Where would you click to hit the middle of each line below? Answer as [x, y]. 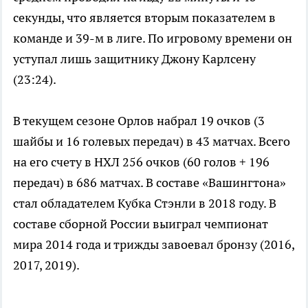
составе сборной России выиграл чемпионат [141, 224]
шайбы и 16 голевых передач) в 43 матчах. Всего [152, 142]
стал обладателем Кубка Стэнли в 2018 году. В [145, 203]
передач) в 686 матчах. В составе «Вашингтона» [150, 183]
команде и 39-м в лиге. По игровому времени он [153, 38]
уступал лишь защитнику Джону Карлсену [134, 59]
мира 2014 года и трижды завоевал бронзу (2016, [154, 245]
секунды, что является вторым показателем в [144, 18]
